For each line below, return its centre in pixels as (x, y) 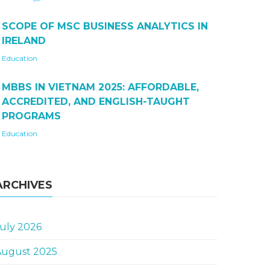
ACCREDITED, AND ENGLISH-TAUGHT (96, 102)
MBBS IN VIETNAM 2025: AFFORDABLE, (100, 87)
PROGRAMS (31, 116)
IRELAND (24, 41)
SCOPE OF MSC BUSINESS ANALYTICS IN (105, 26)
